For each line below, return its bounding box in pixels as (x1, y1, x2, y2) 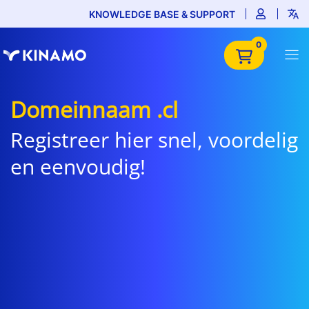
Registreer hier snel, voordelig (10, 126, 298, 154)
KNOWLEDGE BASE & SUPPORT (89, 8, 235, 20)
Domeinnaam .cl (10, 94, 178, 124)
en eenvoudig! (10, 152, 146, 181)
